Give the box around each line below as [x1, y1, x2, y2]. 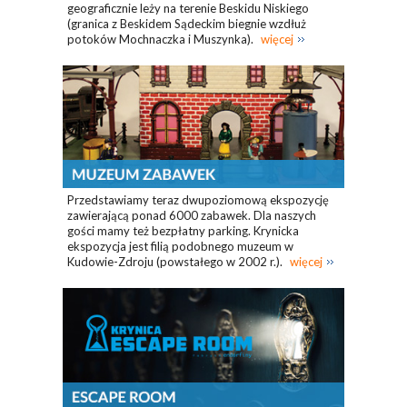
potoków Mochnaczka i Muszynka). [67, 31, 256, 46]
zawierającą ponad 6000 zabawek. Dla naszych [67, 208, 316, 223]
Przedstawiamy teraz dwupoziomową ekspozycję [67, 193, 329, 208]
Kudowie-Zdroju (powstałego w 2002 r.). [67, 254, 285, 270]
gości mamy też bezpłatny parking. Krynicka [67, 223, 299, 239]
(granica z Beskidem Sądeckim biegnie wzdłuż [67, 15, 306, 31]
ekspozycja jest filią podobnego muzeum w [67, 239, 293, 254]
